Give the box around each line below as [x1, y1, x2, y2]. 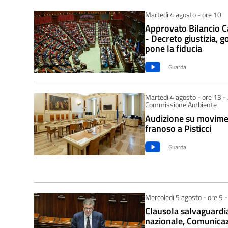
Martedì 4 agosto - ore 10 [145, 9, 221, 20]
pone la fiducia [145, 41, 202, 55]
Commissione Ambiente [145, 99, 217, 110]
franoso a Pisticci [145, 121, 211, 135]
